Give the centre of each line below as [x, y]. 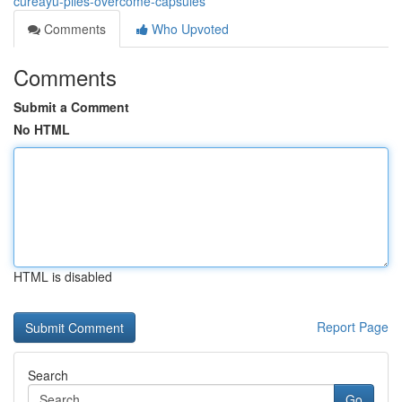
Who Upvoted [188, 29]
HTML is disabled [63, 276]
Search [48, 375]
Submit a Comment [71, 107]
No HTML [42, 129]
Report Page [353, 327]
